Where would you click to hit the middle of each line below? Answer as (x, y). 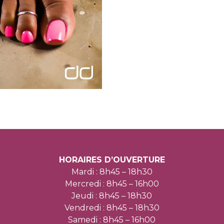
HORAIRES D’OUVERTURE (112, 160)
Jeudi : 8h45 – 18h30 (112, 196)
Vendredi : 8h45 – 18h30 (112, 208)
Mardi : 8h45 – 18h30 (112, 172)
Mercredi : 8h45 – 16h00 (112, 184)
